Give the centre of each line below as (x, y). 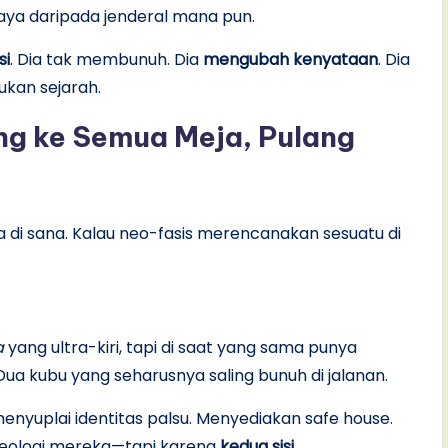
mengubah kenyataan (290, 59)
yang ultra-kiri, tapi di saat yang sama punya (180, 347)
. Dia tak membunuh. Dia (106, 59)
